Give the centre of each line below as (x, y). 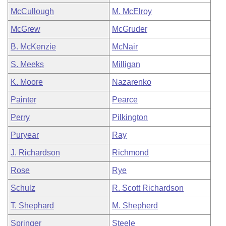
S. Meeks (27, 64)
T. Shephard (32, 206)
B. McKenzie (33, 47)
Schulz (23, 188)
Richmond (130, 153)
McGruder (130, 29)
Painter (23, 100)
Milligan (126, 64)
